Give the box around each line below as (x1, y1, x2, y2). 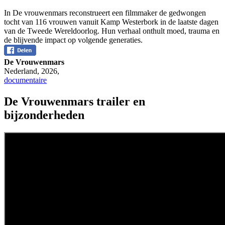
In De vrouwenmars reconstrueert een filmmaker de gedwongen (4, 9, 206, 18)
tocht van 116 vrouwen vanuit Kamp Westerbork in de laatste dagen (4, 18, 218, 27)
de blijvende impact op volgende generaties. (4, 36, 143, 45)
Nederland (4, 67, 37, 76)
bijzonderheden (4, 108, 84, 122)
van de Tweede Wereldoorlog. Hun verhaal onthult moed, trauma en (4, 27, 219, 36)
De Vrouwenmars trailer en (4, 95, 145, 108)
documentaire (4, 76, 47, 85)
